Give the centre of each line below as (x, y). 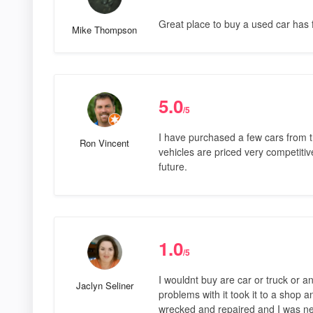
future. (173, 166)
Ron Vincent (105, 143)
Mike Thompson (105, 29)
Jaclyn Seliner (104, 285)
